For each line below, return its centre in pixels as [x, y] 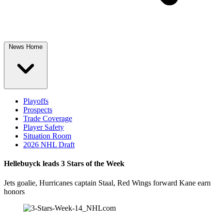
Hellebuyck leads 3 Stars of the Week [64, 164]
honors [14, 191]
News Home [26, 47]
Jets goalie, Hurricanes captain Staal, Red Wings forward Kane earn [107, 183]
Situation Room [47, 136]
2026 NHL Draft [49, 145]
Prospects [38, 110]
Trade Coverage [48, 118]
